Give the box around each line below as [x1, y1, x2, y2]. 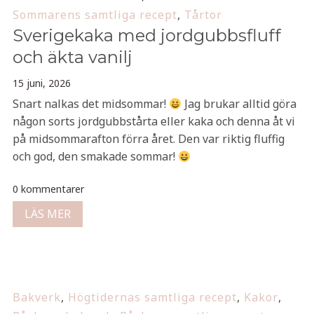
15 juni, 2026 [12, 76, 71, 90]
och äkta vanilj [12, 47, 132, 67]
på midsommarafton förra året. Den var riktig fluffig [12, 131, 285, 146]
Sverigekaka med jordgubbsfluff [12, 25, 281, 46]
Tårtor [184, 7, 222, 22]
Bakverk [12, 289, 61, 305]
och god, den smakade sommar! [12, 149, 178, 164]
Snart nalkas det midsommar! [12, 96, 169, 111]
